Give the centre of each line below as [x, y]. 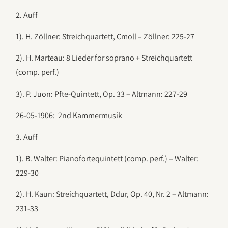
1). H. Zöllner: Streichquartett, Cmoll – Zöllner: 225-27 [105, 37]
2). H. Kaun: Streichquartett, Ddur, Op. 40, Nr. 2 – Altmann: [112, 194]
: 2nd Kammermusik [88, 116]
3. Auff [27, 137]
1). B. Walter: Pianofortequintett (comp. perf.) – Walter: [107, 159]
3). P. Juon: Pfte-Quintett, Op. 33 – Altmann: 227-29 [102, 94]
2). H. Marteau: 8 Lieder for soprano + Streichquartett [104, 58]
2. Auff [27, 15]
